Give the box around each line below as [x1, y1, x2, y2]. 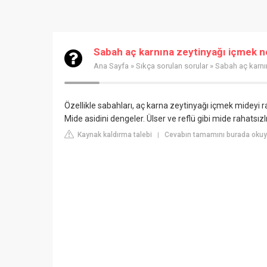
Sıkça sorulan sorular [136, 61, 208, 70]
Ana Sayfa [94, 61, 129, 70]
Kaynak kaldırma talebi [76, 131, 152, 139]
